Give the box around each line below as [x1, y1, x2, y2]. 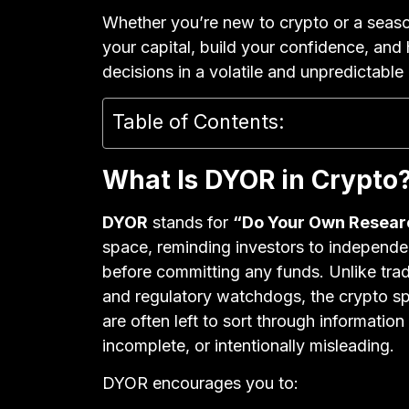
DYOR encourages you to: [102, 373, 299, 393]
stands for [148, 212, 233, 232]
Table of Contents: [112, 109, 285, 133]
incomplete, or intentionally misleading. [102, 335, 394, 355]
